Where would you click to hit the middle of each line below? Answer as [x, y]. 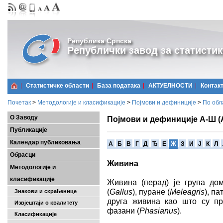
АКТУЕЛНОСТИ [170, 86]
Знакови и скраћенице [43, 191]
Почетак [19, 103]
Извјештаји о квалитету [44, 203]
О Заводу [24, 117]
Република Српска [99, 41]
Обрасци [23, 155]
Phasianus [158, 211]
